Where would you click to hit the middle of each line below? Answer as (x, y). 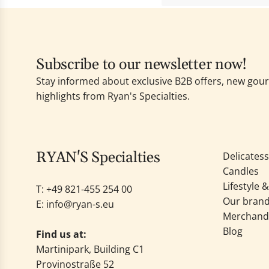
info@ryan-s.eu (80, 204)
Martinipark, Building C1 (90, 249)
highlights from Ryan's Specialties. (113, 96)
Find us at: (61, 234)
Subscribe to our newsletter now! (141, 65)
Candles (241, 171)
